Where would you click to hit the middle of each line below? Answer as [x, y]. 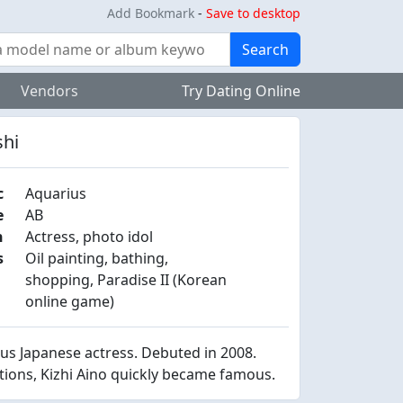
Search [265, 49]
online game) [70, 301]
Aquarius [56, 193]
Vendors [49, 91]
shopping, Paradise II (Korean [126, 280]
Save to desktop [253, 13]
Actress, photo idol [90, 237]
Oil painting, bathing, [97, 258]
